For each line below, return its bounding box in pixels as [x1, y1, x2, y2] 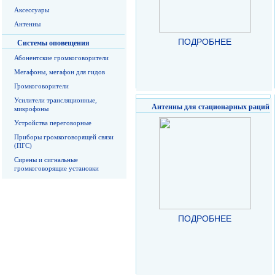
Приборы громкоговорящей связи [14, 133, 114, 141]
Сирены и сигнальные [14, 156, 78, 163]
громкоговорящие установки [14, 165, 99, 172]
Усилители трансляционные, [14, 96, 97, 104]
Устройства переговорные [14, 119, 91, 126]
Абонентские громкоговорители [14, 54, 109, 61]
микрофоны [14, 105, 48, 112]
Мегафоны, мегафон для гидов [14, 68, 105, 76]
